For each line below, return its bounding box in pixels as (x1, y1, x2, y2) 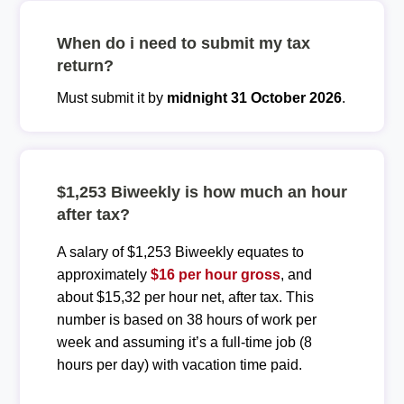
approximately (56, 266, 151, 282)
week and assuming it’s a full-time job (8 (56, 334, 312, 350)
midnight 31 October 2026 (166, 89, 342, 106)
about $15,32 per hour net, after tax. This (56, 289, 314, 305)
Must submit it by (56, 89, 167, 106)
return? (56, 56, 114, 75)
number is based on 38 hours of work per (56, 311, 317, 327)
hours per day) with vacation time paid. (56, 356, 302, 372)
